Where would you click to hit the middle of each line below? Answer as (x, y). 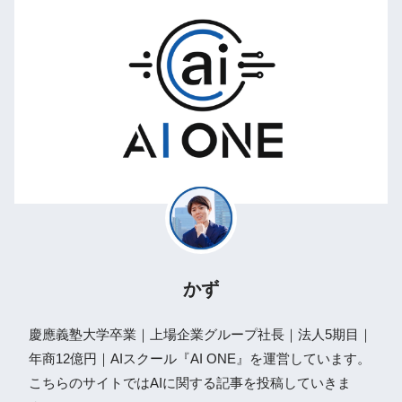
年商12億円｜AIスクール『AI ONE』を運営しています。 (200, 359)
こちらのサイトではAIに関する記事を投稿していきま (190, 384)
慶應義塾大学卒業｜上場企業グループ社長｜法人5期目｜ (201, 335)
